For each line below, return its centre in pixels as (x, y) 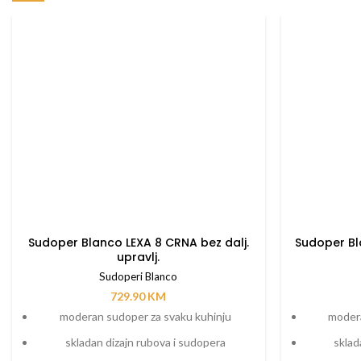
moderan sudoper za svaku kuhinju (145, 316)
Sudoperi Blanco (139, 276)
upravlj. (139, 257)
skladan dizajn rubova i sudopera (145, 342)
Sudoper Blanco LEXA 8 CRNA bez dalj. (138, 242)
